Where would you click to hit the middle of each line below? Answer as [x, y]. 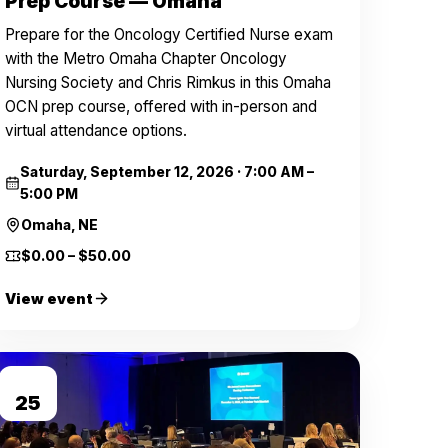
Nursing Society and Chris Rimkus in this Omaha [168, 82]
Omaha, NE [60, 225]
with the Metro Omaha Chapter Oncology [146, 58]
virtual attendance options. [96, 130]
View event [49, 298]
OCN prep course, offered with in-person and [161, 106]
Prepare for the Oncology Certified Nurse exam [169, 34]
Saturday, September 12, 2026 [126, 172]
